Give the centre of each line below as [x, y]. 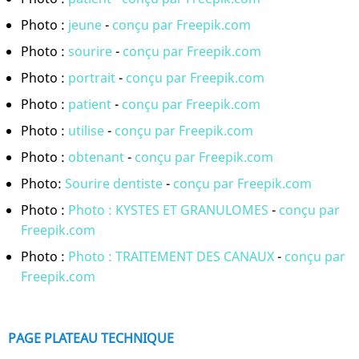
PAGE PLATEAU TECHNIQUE [91, 339]
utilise [86, 131]
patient [90, 105]
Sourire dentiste [114, 184]
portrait [92, 78]
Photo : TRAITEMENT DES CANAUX [173, 257]
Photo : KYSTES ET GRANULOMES [170, 210]
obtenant [96, 157]
